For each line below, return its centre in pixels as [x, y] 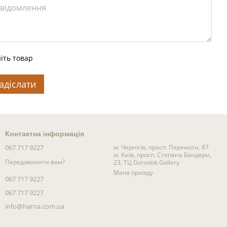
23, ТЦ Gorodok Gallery [146, 163]
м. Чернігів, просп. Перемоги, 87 [162, 147]
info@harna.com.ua [35, 206]
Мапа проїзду [133, 173]
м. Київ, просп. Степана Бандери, [162, 155]
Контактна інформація [45, 134]
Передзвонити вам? [35, 162]
